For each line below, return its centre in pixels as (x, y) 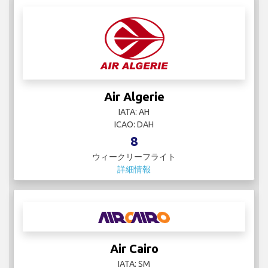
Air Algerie (134, 97)
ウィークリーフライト (134, 157)
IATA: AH (134, 112)
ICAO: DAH (134, 125)
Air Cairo (134, 249)
